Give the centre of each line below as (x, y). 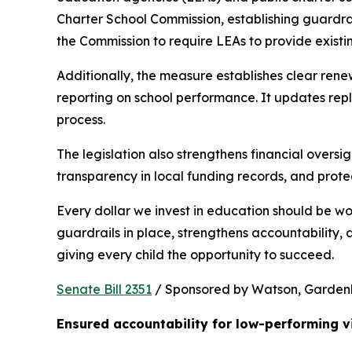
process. (81, 119)
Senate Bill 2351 (104, 289)
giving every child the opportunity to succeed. (195, 255)
